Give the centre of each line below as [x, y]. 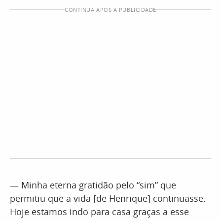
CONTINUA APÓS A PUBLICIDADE [110, 10]
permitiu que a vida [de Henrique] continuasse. [108, 198]
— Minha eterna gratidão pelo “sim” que [93, 185]
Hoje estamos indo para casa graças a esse [99, 212]
